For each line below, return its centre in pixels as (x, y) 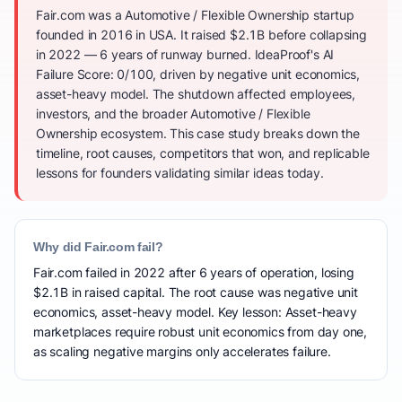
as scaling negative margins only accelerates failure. (182, 351)
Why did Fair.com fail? (98, 247)
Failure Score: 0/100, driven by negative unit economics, (198, 74)
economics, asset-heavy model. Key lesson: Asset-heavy (195, 312)
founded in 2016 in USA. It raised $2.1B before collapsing (201, 35)
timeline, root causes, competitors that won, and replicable (203, 153)
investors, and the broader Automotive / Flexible (173, 114)
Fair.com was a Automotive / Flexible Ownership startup (195, 15)
